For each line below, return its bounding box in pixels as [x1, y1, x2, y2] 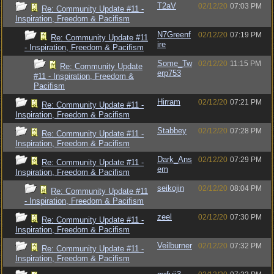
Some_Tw [157, 59, 192, 68]
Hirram [157, 97, 180, 106]
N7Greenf [157, 30, 191, 39]
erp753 [157, 68, 181, 78]
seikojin [157, 183, 184, 193]
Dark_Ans [157, 155, 192, 164]
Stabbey [157, 126, 187, 135]
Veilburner [157, 241, 192, 250]
